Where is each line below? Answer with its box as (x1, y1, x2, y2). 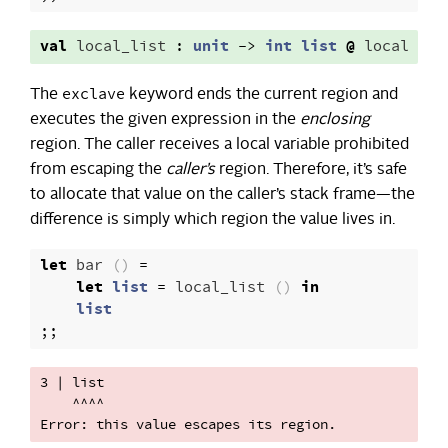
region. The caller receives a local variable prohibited (30, 136, 409, 153)
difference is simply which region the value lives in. (30, 211, 395, 228)
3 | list (40, 372, 104, 393)
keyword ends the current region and (125, 86, 398, 103)
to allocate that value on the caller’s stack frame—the (30, 186, 415, 203)
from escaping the (30, 161, 166, 178)
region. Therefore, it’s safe (215, 161, 407, 178)
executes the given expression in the (30, 111, 300, 128)
